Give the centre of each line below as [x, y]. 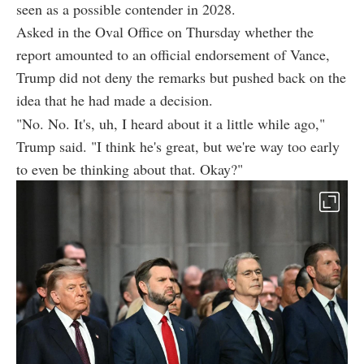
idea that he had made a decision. [115, 100]
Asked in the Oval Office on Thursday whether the [165, 31]
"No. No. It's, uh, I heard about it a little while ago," [171, 123]
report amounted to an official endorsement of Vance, [173, 54]
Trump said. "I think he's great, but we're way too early [178, 146]
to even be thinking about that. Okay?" [130, 169]
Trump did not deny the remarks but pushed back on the [181, 77]
